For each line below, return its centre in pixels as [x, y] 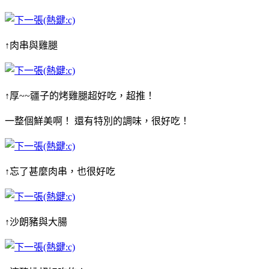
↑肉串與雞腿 [31, 45]
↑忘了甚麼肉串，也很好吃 [60, 171]
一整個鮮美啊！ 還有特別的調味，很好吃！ [97, 121]
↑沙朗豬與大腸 [36, 222]
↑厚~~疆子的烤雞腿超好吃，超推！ [80, 95]
